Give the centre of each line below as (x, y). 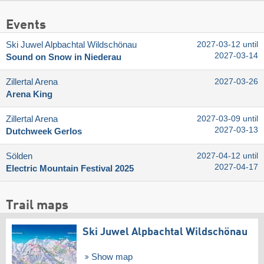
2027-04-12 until (227, 156)
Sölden (19, 156)
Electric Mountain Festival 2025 (70, 169)
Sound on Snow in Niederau (64, 57)
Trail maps (37, 205)
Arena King (29, 95)
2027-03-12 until (227, 45)
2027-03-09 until (227, 119)
